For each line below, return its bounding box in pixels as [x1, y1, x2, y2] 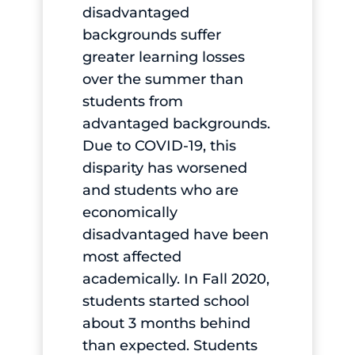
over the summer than [82, 70, 243, 88]
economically [82, 203, 177, 221]
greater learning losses [82, 48, 245, 66]
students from [82, 92, 183, 110]
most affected [82, 247, 181, 265]
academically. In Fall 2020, [82, 269, 269, 288]
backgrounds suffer [82, 25, 221, 44]
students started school [82, 292, 250, 310]
